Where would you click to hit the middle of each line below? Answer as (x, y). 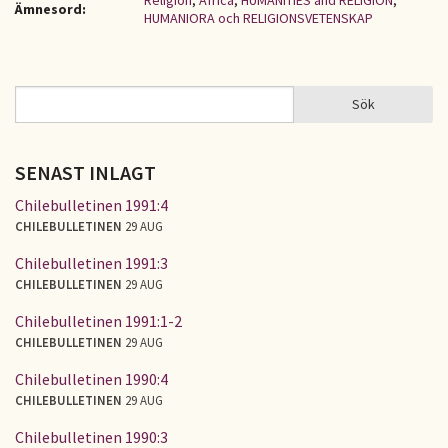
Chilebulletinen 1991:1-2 (98, 320)
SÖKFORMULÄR (83, 115)
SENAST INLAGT (85, 172)
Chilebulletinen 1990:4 (91, 378)
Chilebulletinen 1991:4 (91, 204)
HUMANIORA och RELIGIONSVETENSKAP (258, 18)
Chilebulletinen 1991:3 (91, 262)
